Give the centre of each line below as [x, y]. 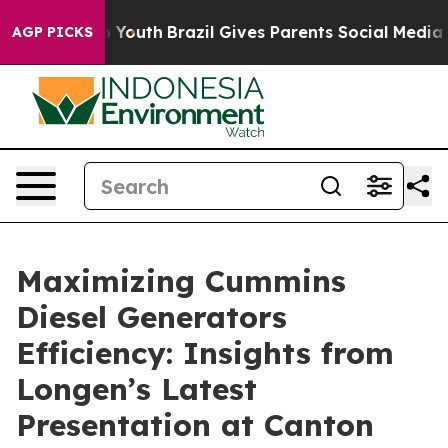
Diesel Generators [151, 317]
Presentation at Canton [195, 425]
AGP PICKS [52, 32]
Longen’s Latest [136, 389]
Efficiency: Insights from [205, 353]
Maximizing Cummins [181, 281]
